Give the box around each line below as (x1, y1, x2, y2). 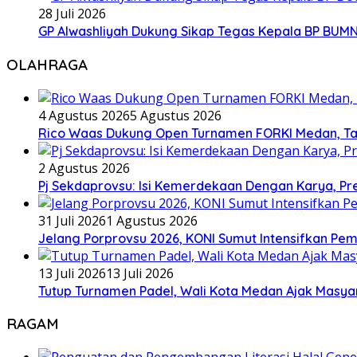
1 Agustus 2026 (106, 211, 198, 229)
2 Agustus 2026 (38, 159, 130, 177)
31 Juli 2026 (38, 211, 106, 229)
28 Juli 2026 (38, 5, 106, 23)
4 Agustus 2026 (38, 106, 130, 124)
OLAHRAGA (6, 54, 88, 74)
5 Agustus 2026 (130, 106, 222, 124)
